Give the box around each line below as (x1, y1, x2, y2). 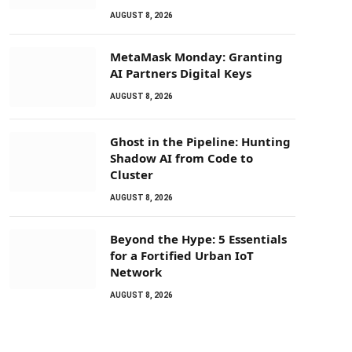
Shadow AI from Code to (110, 150, 253, 166)
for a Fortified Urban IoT (110, 247, 254, 263)
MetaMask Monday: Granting (110, 49, 283, 64)
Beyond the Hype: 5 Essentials (110, 231, 287, 247)
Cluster (110, 167, 153, 182)
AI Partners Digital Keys (110, 65, 251, 81)
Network (110, 264, 162, 280)
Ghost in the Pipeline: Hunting (110, 134, 291, 149)
